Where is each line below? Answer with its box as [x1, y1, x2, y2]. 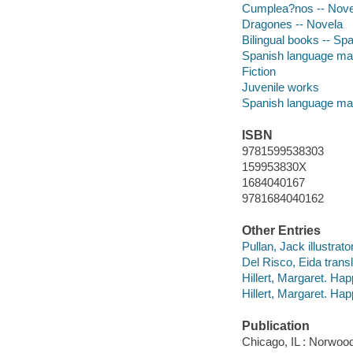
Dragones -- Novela [241, 17, 343, 31]
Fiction [241, 64, 276, 78]
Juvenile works [241, 80, 319, 94]
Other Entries [241, 224, 321, 238]
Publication [241, 319, 310, 333]
